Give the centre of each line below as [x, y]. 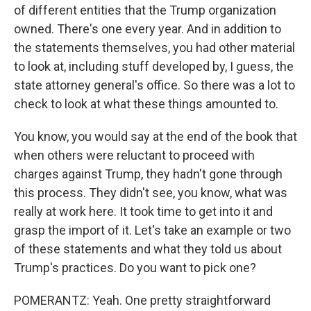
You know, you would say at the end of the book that [155, 136]
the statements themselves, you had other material [154, 48]
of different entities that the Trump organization [145, 10]
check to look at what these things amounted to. [146, 104]
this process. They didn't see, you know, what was [151, 193]
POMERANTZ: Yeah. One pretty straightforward [142, 300]
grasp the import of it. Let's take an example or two [152, 230]
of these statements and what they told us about [148, 249]
